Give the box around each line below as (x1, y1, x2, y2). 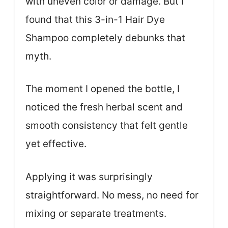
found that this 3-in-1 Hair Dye (25, 13, 165, 25)
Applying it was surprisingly (25, 170, 153, 183)
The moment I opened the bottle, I (25, 83, 180, 95)
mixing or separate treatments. (25, 207, 166, 219)
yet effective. (25, 138, 87, 150)
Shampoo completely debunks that (25, 32, 185, 44)
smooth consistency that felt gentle (25, 120, 188, 132)
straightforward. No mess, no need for (25, 189, 198, 201)
